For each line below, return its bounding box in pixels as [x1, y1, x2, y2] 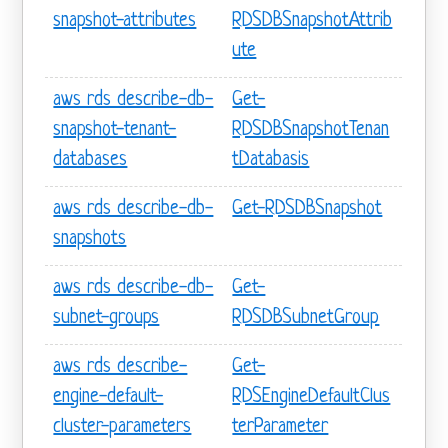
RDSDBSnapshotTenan [232, 119, 390, 141]
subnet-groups [53, 307, 160, 329]
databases [53, 149, 128, 171]
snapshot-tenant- [53, 119, 177, 141]
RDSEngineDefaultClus [232, 386, 391, 408]
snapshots [53, 228, 127, 250]
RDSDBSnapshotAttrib [232, 10, 393, 32]
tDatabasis [232, 149, 310, 171]
